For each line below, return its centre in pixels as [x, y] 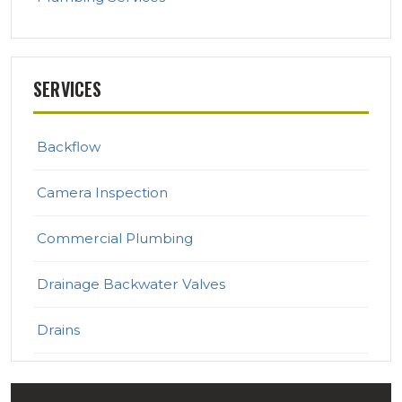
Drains [58, 330]
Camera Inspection [102, 193]
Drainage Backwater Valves [131, 284]
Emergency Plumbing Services [143, 376]
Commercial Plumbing [115, 239]
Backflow [69, 147]
